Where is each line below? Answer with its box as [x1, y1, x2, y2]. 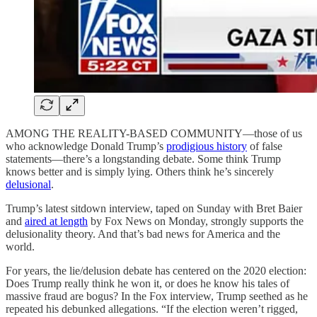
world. [6, 241, 35, 253]
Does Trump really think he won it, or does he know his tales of [6, 277, 289, 290]
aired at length [25, 215, 88, 228]
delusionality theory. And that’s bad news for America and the [6, 228, 280, 241]
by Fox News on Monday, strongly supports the [88, 215, 304, 228]
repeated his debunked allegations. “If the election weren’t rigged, [6, 303, 298, 316]
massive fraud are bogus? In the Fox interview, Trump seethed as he [6, 290, 308, 303]
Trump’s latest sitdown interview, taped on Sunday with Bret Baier [6, 202, 302, 215]
